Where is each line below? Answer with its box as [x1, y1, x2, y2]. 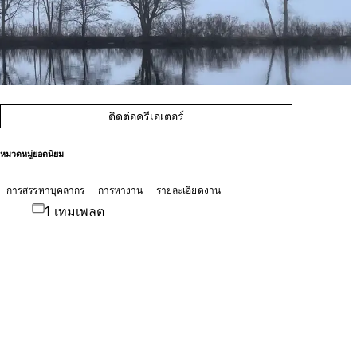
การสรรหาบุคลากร [6, 183, 85, 196]
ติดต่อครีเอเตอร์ [108, 109, 185, 123]
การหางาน [97, 183, 143, 196]
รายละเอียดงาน [155, 183, 222, 196]
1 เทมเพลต [44, 202, 104, 219]
